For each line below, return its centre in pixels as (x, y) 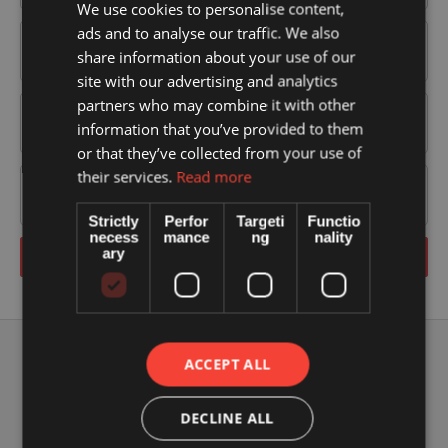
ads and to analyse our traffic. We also (208, 32)
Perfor (186, 221)
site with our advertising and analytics (207, 80)
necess (114, 237)
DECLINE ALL (227, 418)
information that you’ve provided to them (220, 128)
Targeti (260, 221)
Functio (333, 221)
